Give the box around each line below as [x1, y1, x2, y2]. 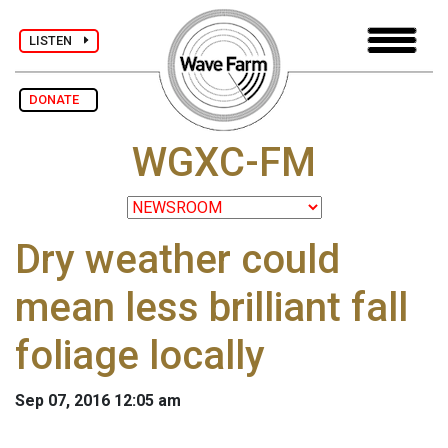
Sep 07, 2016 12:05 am [15, 391, 181, 411]
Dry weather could [15, 236, 340, 284]
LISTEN [29, 32, 84, 48]
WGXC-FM [132, 139, 316, 187]
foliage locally [15, 332, 265, 380]
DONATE [29, 92, 88, 107]
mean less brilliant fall [15, 284, 408, 332]
